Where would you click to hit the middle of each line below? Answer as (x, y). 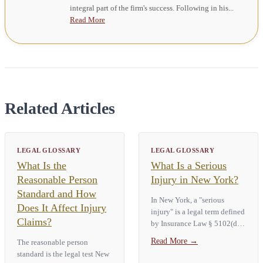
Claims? (34, 222)
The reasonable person (53, 242)
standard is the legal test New (63, 254)
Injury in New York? (195, 179)
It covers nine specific (186, 235)
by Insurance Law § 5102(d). (196, 223)
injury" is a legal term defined (198, 211)
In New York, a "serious (188, 200)
